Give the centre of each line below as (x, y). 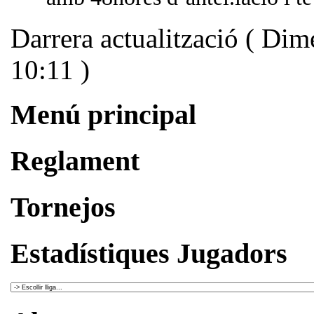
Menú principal (103, 115)
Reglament (75, 161)
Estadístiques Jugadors (149, 253)
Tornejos (63, 207)
